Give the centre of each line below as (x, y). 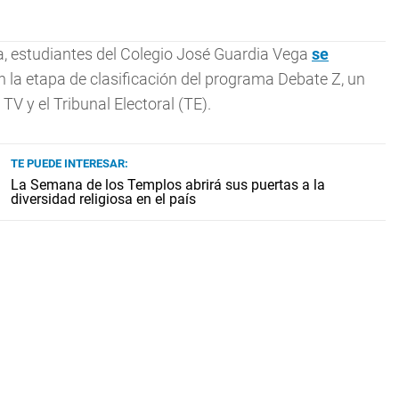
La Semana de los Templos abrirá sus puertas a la (167, 185)
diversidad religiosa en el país (103, 199)
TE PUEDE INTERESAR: (69, 163)
